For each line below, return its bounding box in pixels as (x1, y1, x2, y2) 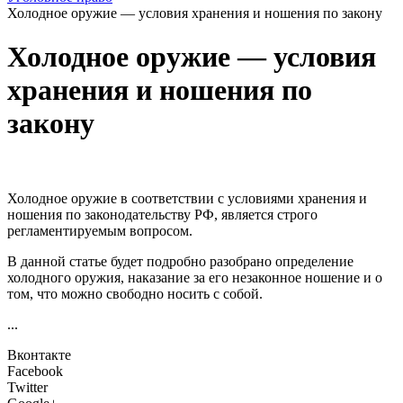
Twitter (7, 379, 48, 395)
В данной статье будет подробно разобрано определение (7, 253, 354, 269)
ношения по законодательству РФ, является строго (7, 206, 318, 222)
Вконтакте (7, 346, 71, 363)
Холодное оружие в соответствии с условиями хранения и (7, 190, 367, 206)
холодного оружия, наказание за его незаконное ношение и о (7, 269, 382, 285)
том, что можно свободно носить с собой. (7, 285, 263, 301)
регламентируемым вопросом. (7, 222, 193, 238)
